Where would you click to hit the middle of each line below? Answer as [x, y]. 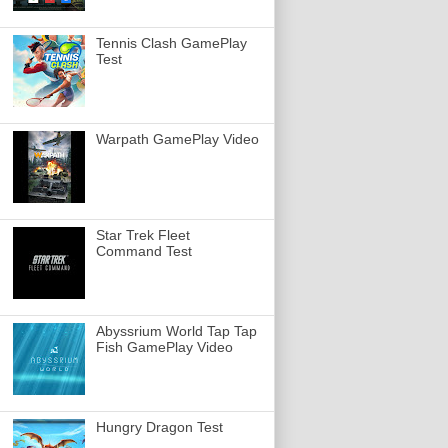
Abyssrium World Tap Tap [176, 331]
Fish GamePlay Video [164, 347]
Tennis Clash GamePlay [171, 43]
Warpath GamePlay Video [177, 139]
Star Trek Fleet [142, 235]
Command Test [143, 251]
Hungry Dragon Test [159, 427]
